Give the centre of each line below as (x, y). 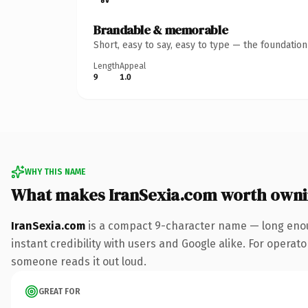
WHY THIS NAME (55, 172)
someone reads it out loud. (79, 261)
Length (107, 66)
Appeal (133, 66)
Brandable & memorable (161, 30)
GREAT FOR (59, 291)
